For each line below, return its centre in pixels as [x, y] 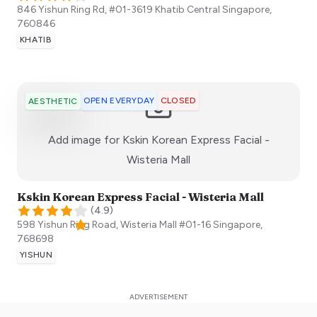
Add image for [85, 140]
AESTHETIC [53, 102]
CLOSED [178, 101]
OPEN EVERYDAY [119, 101]
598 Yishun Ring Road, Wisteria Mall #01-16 [114, 225]
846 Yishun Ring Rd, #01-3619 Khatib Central [119, 10]
